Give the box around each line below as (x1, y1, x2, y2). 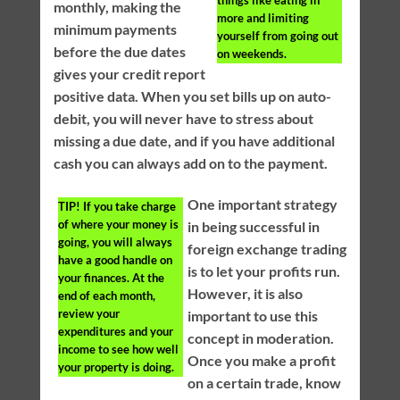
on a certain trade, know (187, 373, 341, 391)
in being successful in (187, 217, 320, 235)
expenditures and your (57, 323, 173, 338)
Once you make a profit (187, 351, 336, 369)
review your (57, 305, 120, 321)
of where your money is (57, 216, 179, 231)
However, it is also (187, 284, 303, 302)
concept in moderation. (187, 329, 334, 346)
